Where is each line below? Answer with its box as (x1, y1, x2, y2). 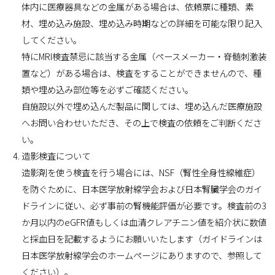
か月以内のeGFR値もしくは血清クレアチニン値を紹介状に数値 (21, 215, 267, 228)
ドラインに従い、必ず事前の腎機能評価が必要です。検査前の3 (21, 198, 267, 212)
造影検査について (21, 149, 91, 162)
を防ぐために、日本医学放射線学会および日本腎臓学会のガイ (21, 182, 263, 195)
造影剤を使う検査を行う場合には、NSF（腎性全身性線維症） (21, 165, 261, 179)
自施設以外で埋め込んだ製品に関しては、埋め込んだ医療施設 (21, 99, 263, 112)
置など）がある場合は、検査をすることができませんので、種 (21, 66, 262, 79)
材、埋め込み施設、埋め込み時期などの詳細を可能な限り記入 (21, 16, 263, 29)
